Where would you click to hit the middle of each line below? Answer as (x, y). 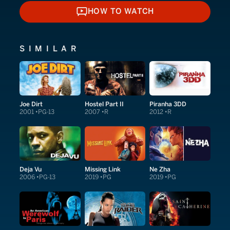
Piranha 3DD (168, 104)
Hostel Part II (104, 104)
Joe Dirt (31, 104)
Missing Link (102, 169)
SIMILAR (50, 49)
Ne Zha (160, 169)
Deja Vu (31, 169)
